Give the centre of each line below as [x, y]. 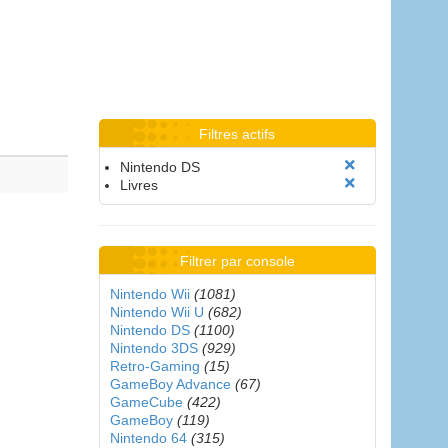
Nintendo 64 [148, 438]
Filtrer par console [237, 261]
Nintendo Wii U [156, 312]
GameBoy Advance [170, 384]
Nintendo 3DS [153, 348]
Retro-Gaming [154, 366]
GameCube [146, 402]
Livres [138, 185]
